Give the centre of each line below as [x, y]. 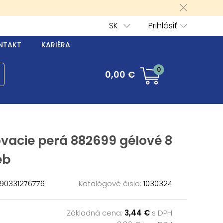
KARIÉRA [56, 45]
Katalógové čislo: [110, 183]
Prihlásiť [163, 26]
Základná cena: [96, 213]
